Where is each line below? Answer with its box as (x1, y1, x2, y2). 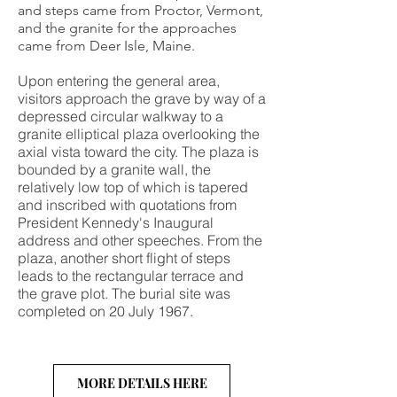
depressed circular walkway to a (18, 107, 223, 125)
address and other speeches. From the (18, 231, 262, 249)
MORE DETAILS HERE (76, 374, 207, 392)
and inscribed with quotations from (18, 196, 237, 214)
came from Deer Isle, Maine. (18, 37, 198, 54)
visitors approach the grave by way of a (18, 90, 266, 107)
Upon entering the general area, (18, 72, 220, 90)
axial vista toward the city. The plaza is (18, 143, 259, 160)
